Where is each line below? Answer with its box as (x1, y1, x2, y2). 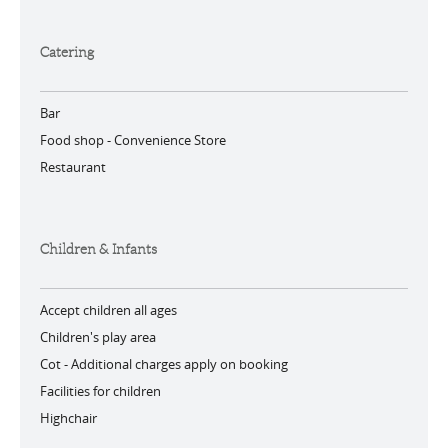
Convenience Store (114, 131, 226, 149)
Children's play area (40, 328, 156, 346)
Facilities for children (40, 382, 161, 400)
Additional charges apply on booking (71, 355, 288, 373)
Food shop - (40, 131, 114, 149)
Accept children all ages (40, 301, 177, 319)
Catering (40, 44, 94, 60)
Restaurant (40, 158, 106, 176)
